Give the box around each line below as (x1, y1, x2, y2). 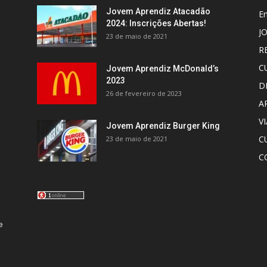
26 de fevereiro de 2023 (106, 89, 182, 98)
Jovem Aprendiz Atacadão (106, 7, 210, 16)
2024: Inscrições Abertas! (106, 18, 206, 28)
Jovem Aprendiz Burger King (106, 121, 220, 131)
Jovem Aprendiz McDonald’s (106, 64, 219, 73)
